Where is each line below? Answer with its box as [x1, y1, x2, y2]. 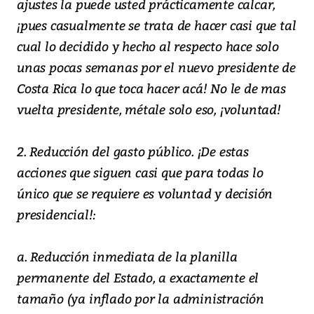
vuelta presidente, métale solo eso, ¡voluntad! [17, 100, 281, 118]
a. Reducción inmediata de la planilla [17, 247, 238, 266]
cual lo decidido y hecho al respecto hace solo [17, 37, 279, 55]
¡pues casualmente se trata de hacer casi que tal [17, 16, 296, 34]
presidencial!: [17, 205, 97, 224]
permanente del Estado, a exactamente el [17, 268, 259, 287]
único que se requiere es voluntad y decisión [17, 184, 273, 203]
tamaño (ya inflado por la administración [17, 289, 264, 308]
